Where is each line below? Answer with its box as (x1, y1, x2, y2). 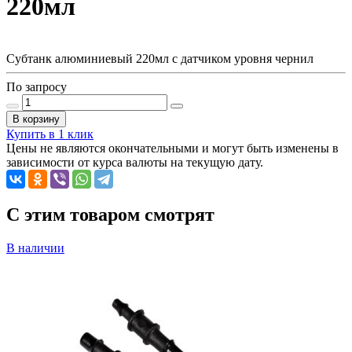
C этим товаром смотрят (6, 204, 214, 225)
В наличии (6, 240, 64, 255)
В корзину (13, 113, 60, 126)
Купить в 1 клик (6, 127, 93, 141)
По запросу (6, 80, 67, 94)
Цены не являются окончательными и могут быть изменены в (6, 141, 339, 156)
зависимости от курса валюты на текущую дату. (6, 156, 263, 170)
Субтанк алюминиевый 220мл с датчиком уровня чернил (6, 52, 313, 66)
